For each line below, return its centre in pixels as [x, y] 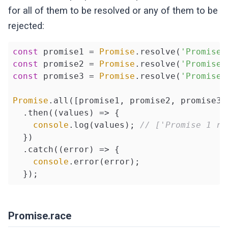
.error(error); [104, 162]
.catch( [35, 150]
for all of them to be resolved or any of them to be [113, 10]
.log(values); [104, 125]
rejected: [26, 26]
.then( [33, 113]
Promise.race [40, 216]
